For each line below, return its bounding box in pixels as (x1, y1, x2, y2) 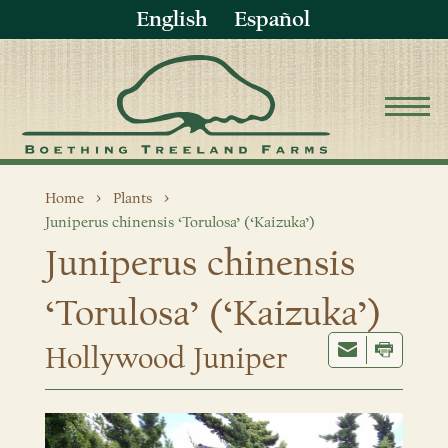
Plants (113, 189, 152, 208)
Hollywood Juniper (45, 341, 287, 377)
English (136, 6, 208, 32)
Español (234, 6, 310, 32)
